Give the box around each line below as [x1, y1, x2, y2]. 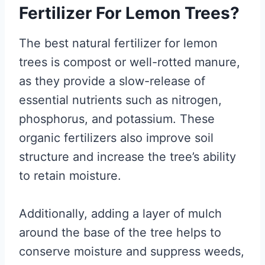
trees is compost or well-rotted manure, [19, 55, 240, 69]
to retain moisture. [19, 169, 121, 183]
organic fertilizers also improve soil [19, 131, 214, 145]
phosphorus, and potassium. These [19, 112, 215, 126]
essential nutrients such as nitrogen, [19, 93, 222, 107]
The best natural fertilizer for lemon [19, 36, 218, 50]
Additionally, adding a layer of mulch [19, 206, 222, 221]
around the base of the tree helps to [19, 225, 221, 240]
